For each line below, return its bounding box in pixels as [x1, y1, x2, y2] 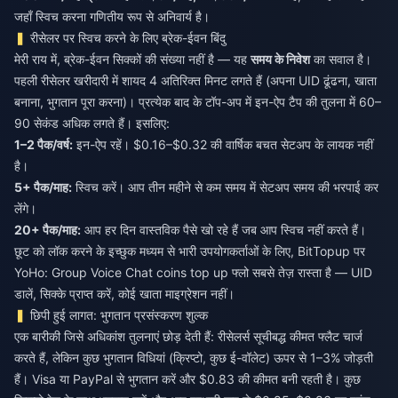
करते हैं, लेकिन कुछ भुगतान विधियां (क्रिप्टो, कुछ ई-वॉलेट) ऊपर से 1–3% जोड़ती [14, 350, 373, 365]
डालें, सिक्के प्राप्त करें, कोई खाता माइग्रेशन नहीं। [14, 286, 235, 301]
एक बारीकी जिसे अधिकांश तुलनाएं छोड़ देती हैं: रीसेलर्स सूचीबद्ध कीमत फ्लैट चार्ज [14, 329, 362, 344]
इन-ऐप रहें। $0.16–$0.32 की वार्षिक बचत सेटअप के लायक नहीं [73, 137, 373, 152]
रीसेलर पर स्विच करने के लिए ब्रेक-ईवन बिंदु [30, 30, 227, 45]
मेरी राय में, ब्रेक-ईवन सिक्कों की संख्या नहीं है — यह [14, 52, 251, 67]
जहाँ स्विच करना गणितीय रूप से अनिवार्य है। [14, 9, 210, 24]
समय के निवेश [251, 52, 310, 67]
